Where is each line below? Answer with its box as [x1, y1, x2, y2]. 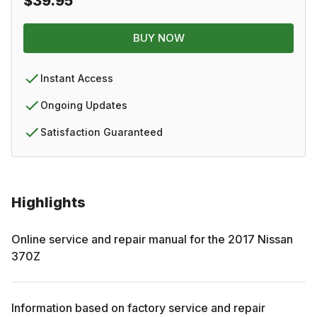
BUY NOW [132, 30, 185, 45]
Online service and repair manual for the [11, 231, 228, 246]
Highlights [11, 193, 86, 211]
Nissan [258, 231, 293, 246]
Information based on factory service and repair [11, 300, 265, 315]
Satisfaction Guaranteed [40, 125, 163, 138]
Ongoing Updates [40, 98, 127, 111]
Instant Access [40, 71, 113, 84]
